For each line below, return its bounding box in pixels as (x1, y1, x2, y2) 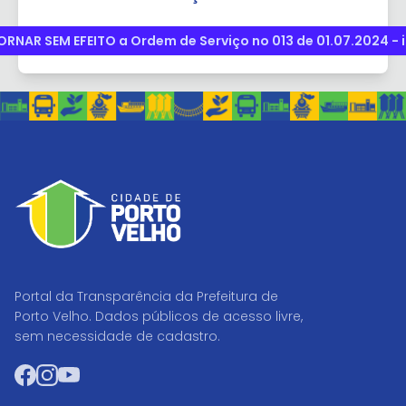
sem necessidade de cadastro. (14, 326, 220, 345)
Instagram (57, 362, 131, 384)
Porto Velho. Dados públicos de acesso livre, (14, 306, 303, 325)
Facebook (35, 362, 107, 384)
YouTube (79, 362, 140, 384)
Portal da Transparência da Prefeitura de (14, 286, 278, 305)
